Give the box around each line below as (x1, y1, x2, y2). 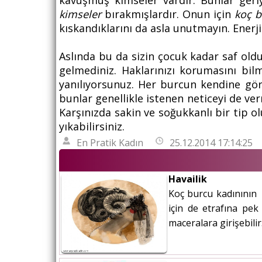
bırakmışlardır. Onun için (101, 7, 235, 22)
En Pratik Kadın (77, 136, 143, 150)
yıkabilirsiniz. (59, 119, 125, 134)
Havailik (168, 173, 207, 186)
